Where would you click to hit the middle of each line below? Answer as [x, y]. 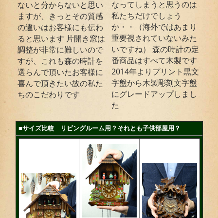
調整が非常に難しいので [61, 50]
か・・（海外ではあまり [154, 27]
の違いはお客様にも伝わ [61, 27]
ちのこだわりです [49, 95]
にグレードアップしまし [154, 94]
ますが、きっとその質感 [61, 16]
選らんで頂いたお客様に [61, 72]
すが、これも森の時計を [61, 61]
